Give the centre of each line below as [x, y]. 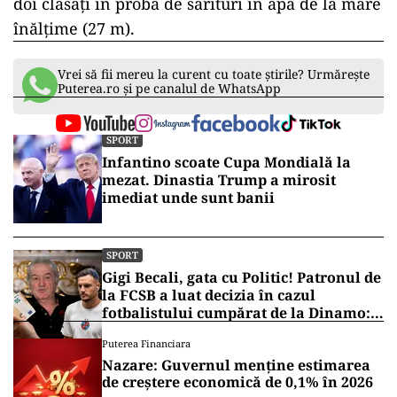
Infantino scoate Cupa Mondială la [226, 162]
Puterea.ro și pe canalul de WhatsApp [169, 88]
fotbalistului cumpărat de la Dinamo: [236, 313]
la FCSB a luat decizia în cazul [209, 295]
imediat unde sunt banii [188, 198]
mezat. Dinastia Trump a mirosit [219, 180]
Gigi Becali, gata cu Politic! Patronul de [241, 277]
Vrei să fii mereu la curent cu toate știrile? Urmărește [214, 74]
